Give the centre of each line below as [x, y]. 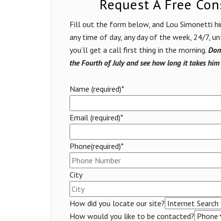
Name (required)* [97, 89]
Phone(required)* [96, 146]
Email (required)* [96, 117]
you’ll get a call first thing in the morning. [139, 50]
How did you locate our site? [117, 203]
